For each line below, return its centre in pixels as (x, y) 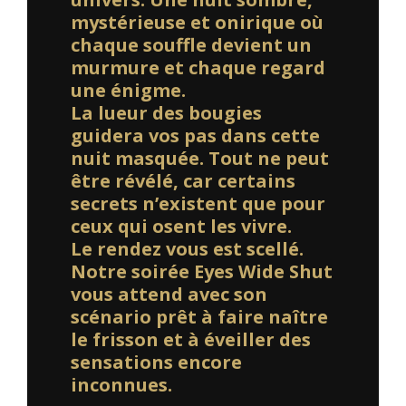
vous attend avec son (169, 294)
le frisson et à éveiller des (190, 339)
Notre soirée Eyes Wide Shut (201, 271)
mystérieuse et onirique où (197, 22)
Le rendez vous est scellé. (187, 248)
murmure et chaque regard (198, 67)
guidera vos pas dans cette (195, 135)
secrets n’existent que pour (198, 203)
